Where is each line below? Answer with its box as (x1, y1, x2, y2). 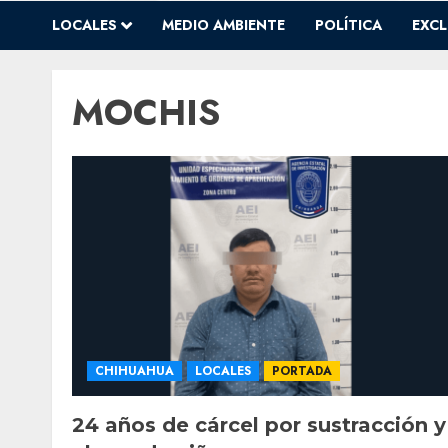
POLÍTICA (315, 15, 382, 36)
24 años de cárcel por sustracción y (72, 413, 446, 438)
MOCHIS (72, 86, 220, 140)
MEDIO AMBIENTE (162, 15, 285, 36)
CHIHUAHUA (95, 362, 174, 381)
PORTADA (272, 362, 332, 381)
